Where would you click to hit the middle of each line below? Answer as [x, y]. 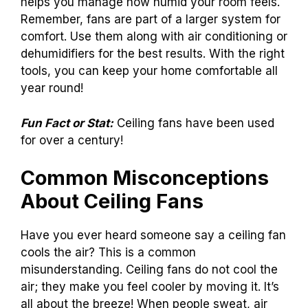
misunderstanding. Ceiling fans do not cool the [149, 270]
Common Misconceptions [145, 178]
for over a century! [72, 140]
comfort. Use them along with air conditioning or [154, 37]
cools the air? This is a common [108, 253]
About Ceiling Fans [112, 201]
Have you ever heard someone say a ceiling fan [153, 235]
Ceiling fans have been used [194, 123]
